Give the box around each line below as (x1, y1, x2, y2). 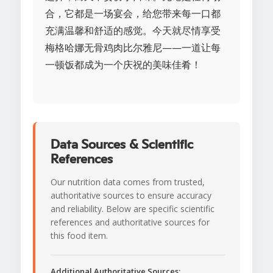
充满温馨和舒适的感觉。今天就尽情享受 (45, 24, 221, 38)
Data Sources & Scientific (51, 138, 193, 152)
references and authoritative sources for (51, 216, 210, 229)
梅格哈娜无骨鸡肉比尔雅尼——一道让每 (45, 41, 221, 55)
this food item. (51, 230, 108, 242)
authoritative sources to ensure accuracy (51, 190, 211, 202)
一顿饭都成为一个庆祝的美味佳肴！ (45, 58, 201, 72)
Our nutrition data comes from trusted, (51, 176, 205, 188)
